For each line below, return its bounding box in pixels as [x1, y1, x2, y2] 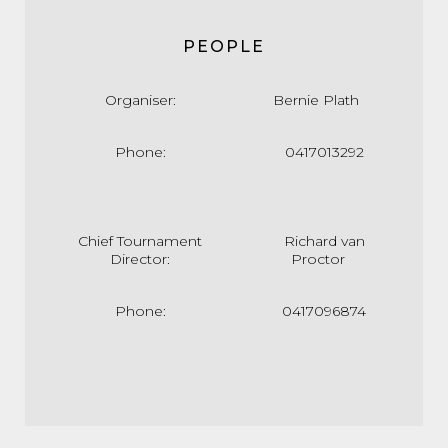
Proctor [291, 250, 357, 268]
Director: [110, 250, 170, 268]
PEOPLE [183, 37, 265, 56]
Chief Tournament [78, 232, 202, 250]
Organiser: [104, 91, 176, 109]
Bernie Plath [273, 91, 363, 109]
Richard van [283, 232, 365, 250]
